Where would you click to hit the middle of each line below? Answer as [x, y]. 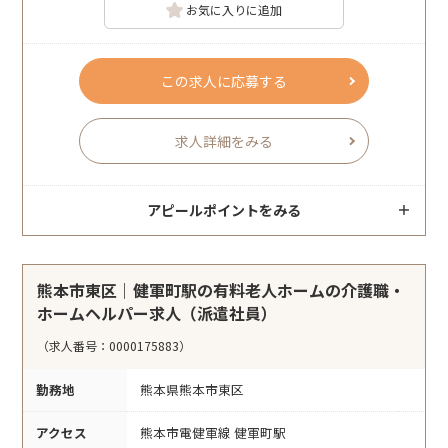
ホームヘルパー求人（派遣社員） [157, 312]
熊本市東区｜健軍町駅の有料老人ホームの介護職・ [221, 289]
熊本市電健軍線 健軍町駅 [213, 432]
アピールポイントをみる [224, 209]
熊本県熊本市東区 [192, 389]
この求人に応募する [224, 80]
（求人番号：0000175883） [114, 345]
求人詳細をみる [224, 140]
